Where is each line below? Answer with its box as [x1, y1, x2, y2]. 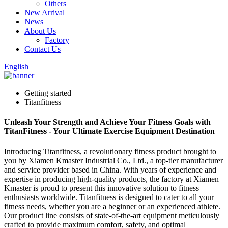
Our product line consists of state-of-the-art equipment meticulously [4, 211, 219, 220]
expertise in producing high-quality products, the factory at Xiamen [4, 174, 219, 183]
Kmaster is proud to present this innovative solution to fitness [4, 183, 199, 192]
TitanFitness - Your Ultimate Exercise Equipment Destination [4, 127, 215, 136]
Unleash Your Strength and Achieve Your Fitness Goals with [4, 118, 211, 127]
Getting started [24, 89, 71, 97]
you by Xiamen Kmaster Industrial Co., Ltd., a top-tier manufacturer [4, 156, 223, 165]
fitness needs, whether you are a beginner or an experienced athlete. [4, 202, 220, 211]
